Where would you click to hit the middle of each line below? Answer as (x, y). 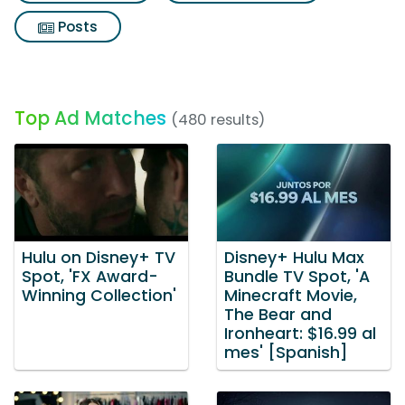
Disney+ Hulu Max (294, 257)
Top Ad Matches (90, 118)
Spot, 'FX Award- (90, 276)
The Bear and (278, 314)
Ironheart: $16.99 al (300, 333)
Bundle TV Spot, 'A (297, 276)
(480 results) (218, 120)
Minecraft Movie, (291, 295)
